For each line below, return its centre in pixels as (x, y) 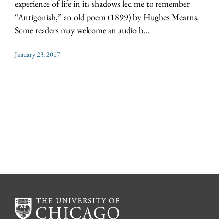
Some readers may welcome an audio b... (82, 30)
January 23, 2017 (37, 55)
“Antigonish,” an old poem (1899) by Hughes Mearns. (107, 17)
